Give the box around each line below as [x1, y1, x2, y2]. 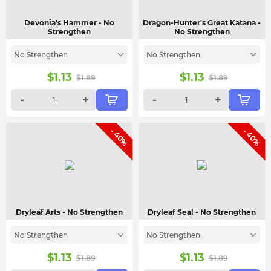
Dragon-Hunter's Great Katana [143, 18, 258, 27]
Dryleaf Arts [16, 207, 62, 217]
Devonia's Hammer [24, 18, 99, 27]
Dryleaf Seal [148, 207, 195, 217]
